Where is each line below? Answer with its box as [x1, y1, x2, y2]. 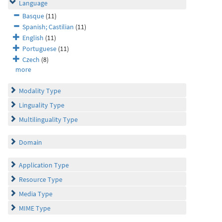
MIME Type [19, 204, 51, 213]
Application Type [19, 161, 69, 169]
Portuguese [22, 44, 56, 53]
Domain [19, 138, 42, 147]
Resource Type [19, 175, 62, 184]
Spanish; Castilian [22, 22, 74, 31]
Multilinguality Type [19, 115, 78, 124]
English [22, 33, 44, 42]
